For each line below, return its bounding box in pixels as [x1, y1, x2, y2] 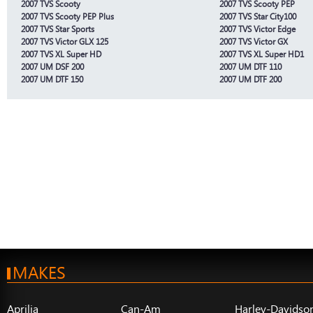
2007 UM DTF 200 [219, 73, 282, 85]
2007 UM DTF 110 [219, 61, 282, 72]
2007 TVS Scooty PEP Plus [21, 10, 114, 22]
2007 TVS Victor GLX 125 [21, 36, 108, 47]
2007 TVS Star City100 [219, 10, 296, 22]
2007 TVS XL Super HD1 [219, 48, 304, 59]
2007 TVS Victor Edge [219, 23, 296, 34]
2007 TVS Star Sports [21, 23, 94, 34]
